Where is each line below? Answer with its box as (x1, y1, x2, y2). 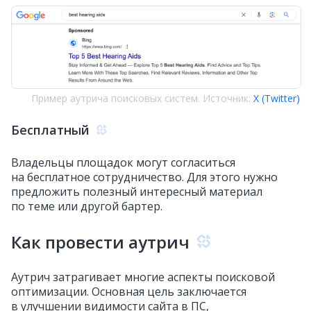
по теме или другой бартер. (11, 199, 162, 215)
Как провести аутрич (11, 230, 190, 254)
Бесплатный (11, 121, 90, 139)
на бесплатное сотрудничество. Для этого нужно (11, 169, 278, 185)
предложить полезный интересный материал (11, 184, 262, 200)
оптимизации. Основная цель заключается (11, 284, 246, 300)
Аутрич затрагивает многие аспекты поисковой (11, 269, 275, 285)
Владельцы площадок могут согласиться (11, 155, 235, 171)
